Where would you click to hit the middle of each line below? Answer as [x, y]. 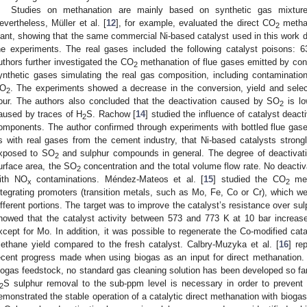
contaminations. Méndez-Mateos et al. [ [117, 180]
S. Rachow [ [111, 114]
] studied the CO [249, 180]
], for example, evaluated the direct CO [196, 23]
